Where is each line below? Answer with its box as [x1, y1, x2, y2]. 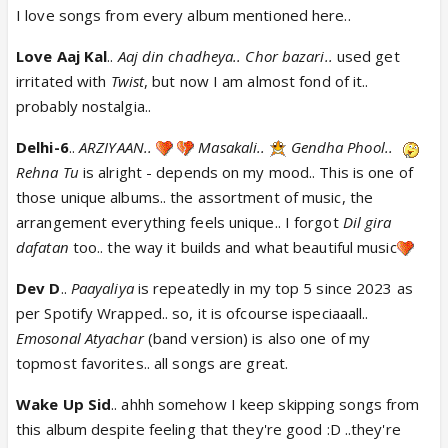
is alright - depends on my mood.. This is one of [78, 161, 413, 182]
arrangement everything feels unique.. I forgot [16, 211, 343, 232]
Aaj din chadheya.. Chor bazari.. [117, 45, 333, 66]
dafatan [16, 236, 73, 257]
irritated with [16, 70, 111, 91]
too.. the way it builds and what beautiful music [72, 236, 397, 257]
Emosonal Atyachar [16, 327, 144, 348]
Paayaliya [70, 277, 138, 298]
